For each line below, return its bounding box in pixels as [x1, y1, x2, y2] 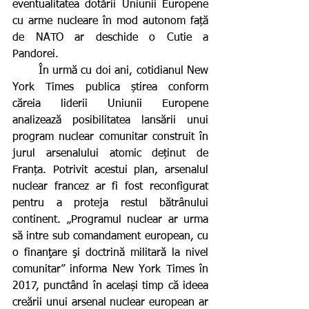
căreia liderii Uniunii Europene [12, 99, 208, 110]
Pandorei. [12, 49, 59, 61]
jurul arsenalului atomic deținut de [12, 148, 208, 160]
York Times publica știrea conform [12, 82, 208, 94]
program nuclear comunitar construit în [12, 132, 208, 143]
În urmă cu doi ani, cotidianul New [12, 66, 39, 77]
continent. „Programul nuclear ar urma [12, 215, 208, 226]
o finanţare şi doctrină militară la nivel [12, 248, 208, 259]
